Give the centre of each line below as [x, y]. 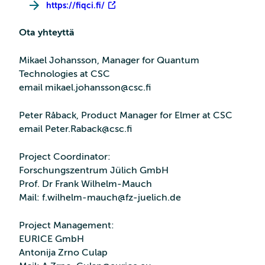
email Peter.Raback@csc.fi [75, 129]
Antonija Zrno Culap [63, 252]
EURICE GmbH [51, 239]
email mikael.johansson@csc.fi [85, 87]
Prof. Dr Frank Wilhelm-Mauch [85, 184]
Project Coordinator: [65, 156]
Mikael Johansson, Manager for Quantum [109, 60]
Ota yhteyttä [47, 32]
